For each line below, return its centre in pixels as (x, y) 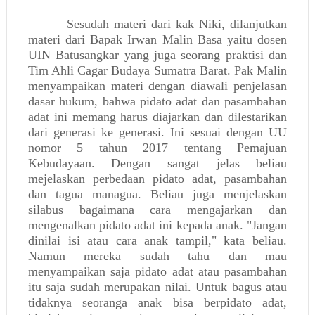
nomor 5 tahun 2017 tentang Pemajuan (157, 147)
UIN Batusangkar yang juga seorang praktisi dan (157, 54)
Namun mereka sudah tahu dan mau (157, 256)
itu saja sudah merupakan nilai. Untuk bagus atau (157, 287)
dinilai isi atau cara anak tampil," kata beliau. (157, 240)
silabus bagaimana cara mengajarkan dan (157, 209)
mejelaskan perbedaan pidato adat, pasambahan (157, 178)
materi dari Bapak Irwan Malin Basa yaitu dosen (157, 39)
